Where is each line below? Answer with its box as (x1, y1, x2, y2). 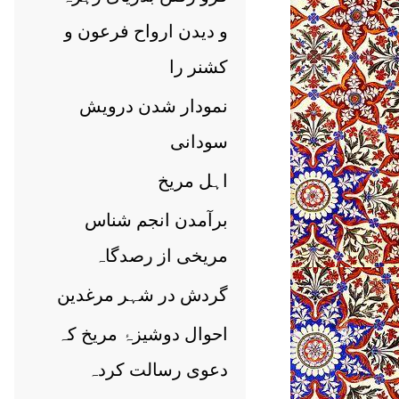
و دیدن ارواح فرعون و (64, 20, 228, 42)
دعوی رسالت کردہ (87, 359, 228, 380)
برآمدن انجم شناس (85, 209, 228, 231)
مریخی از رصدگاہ (94, 245, 228, 266)
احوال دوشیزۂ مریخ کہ (57, 323, 228, 345)
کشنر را (169, 56, 228, 77)
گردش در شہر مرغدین (57, 284, 228, 305)
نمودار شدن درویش (79, 95, 228, 117)
